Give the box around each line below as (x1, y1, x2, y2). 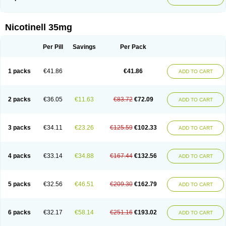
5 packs (8, 181, 31, 188)
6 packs (8, 209, 31, 216)
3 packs (8, 124, 31, 131)
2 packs (8, 96, 31, 103)
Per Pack (120, 43, 146, 50)
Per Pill (42, 43, 63, 50)
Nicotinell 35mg (5, 22, 72, 32)
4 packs (8, 152, 31, 159)
